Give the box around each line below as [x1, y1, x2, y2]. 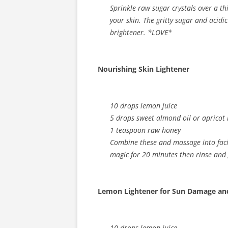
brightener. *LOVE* [110, 27, 172, 37]
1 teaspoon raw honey [110, 125, 181, 135]
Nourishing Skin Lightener [98, 64, 189, 74]
